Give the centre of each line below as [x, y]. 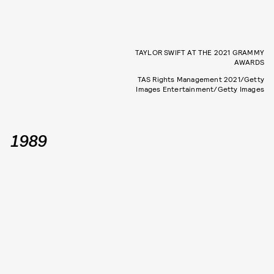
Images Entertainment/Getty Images [200, 89]
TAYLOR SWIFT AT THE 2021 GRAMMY [199, 52]
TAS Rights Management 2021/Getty [201, 79]
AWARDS [249, 62]
